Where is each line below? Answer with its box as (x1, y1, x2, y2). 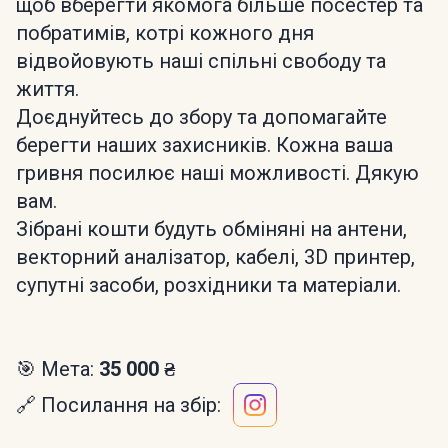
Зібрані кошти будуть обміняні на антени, (16, 217, 407, 241)
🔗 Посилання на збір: (16, 393, 221, 417)
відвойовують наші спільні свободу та (16, 49, 386, 73)
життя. (16, 77, 79, 101)
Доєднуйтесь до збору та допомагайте (16, 105, 387, 129)
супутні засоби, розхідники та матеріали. (16, 273, 401, 297)
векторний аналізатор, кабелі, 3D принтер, (16, 245, 415, 269)
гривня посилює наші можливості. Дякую (16, 161, 419, 185)
